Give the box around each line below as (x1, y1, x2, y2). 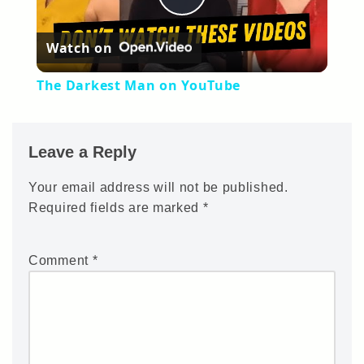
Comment (28, 253, 93, 268)
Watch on (45, 38, 113, 57)
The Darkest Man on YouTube (36, 76, 241, 95)
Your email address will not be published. (28, 180, 288, 195)
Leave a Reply (28, 143, 136, 162)
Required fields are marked (28, 201, 203, 215)
